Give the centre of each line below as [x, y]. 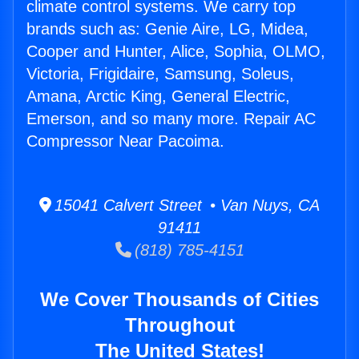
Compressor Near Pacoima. [125, 141]
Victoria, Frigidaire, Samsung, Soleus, [160, 74]
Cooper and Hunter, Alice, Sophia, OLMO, [176, 52]
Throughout [179, 325]
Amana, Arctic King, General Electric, [158, 97]
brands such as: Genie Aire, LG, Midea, [167, 29]
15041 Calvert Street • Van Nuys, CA [186, 206]
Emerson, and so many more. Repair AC [171, 119]
